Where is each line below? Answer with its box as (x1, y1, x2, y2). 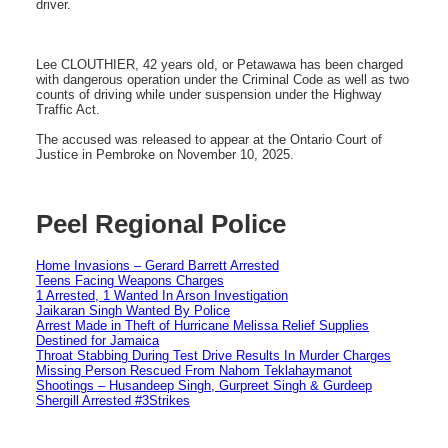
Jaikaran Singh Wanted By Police (36, 302, 230, 318)
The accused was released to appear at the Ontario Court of (36, 131, 382, 147)
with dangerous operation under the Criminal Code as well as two (36, 71, 409, 87)
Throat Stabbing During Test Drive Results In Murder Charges (36, 347, 391, 363)
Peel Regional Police (36, 209, 286, 240)
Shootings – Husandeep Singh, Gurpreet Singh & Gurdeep (36, 377, 372, 393)
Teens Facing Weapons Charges (36, 272, 224, 288)
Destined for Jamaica (36, 332, 159, 348)
